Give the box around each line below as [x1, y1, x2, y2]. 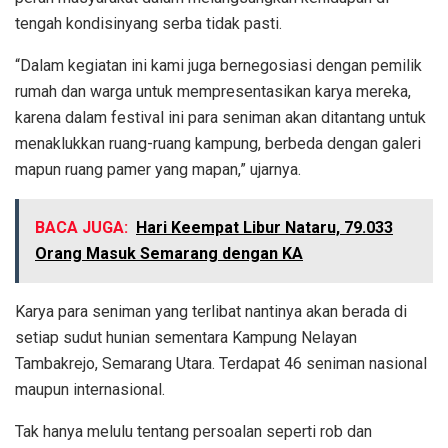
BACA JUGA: [35, 218, 128, 238]
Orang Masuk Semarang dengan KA [35, 244, 303, 264]
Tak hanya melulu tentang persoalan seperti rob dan [15, 422, 372, 442]
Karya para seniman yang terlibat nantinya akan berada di [15, 302, 407, 322]
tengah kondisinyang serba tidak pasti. [15, 14, 282, 34]
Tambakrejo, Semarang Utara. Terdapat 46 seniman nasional [15, 354, 427, 374]
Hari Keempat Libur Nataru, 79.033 [136, 218, 393, 238]
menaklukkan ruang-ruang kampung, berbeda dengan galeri [15, 134, 421, 154]
